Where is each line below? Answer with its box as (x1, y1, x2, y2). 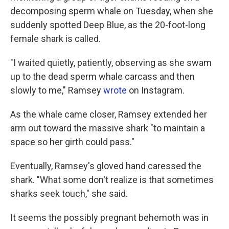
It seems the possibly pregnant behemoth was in (10, 212, 209, 223)
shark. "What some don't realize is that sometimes (10, 174, 214, 186)
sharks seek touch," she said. (10, 188, 128, 199)
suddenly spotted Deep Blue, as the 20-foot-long (10, 19, 205, 31)
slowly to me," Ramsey (10, 85, 103, 96)
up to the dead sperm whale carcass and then (10, 71, 195, 82)
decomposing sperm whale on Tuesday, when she (10, 6, 213, 17)
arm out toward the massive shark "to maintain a (10, 123, 205, 134)
